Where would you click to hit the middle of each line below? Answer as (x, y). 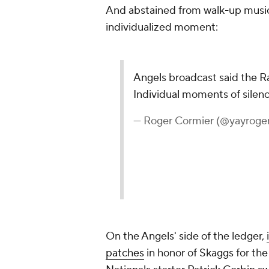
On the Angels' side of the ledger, (186, 236)
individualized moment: (162, 27)
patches (125, 253)
